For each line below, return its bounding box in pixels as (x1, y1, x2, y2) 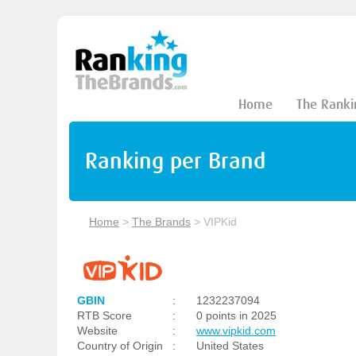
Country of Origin (77, 339, 163, 352)
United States (196, 339, 264, 352)
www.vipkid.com (196, 324, 276, 337)
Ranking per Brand (85, 148, 265, 174)
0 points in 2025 (196, 309, 277, 322)
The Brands (132, 215, 191, 228)
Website (77, 324, 118, 337)
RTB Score (77, 309, 132, 322)
